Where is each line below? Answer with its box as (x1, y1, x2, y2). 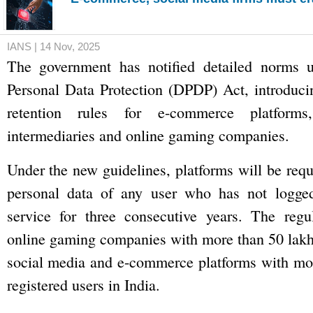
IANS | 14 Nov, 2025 (6, 41, 100, 52)
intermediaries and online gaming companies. (6, 125, 289, 145)
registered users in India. (6, 275, 160, 295)
